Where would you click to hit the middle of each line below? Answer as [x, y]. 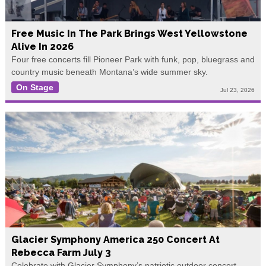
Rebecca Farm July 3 [61, 253]
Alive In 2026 [42, 46]
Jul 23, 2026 [238, 90]
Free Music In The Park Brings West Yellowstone [129, 33]
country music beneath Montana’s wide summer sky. [109, 72]
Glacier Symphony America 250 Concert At [115, 240]
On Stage [35, 87]
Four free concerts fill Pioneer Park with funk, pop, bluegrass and [133, 59]
